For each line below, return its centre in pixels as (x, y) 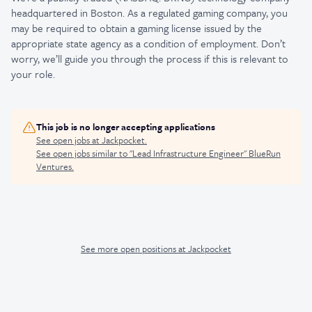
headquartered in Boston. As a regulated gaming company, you (149, 13)
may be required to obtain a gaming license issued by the (136, 28)
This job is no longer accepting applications (126, 127)
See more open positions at (134, 249)
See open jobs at (69, 140)
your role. (33, 74)
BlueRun (265, 153)
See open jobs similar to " (84, 153)
